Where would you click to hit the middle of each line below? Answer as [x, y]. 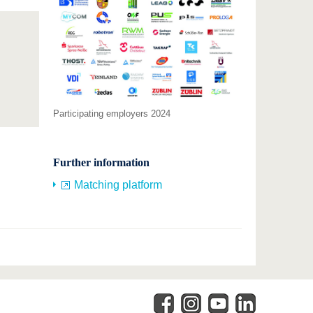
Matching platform [118, 184]
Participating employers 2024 [112, 113]
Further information [102, 162]
